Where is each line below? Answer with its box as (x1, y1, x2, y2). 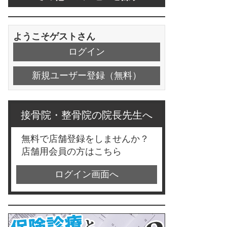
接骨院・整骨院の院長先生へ (21, 109, 153, 121)
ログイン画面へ (55, 169, 119, 179)
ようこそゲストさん (13, 31, 95, 42)
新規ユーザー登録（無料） (32, 70, 141, 81)
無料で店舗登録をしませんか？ (21, 134, 149, 144)
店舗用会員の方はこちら (21, 146, 122, 157)
